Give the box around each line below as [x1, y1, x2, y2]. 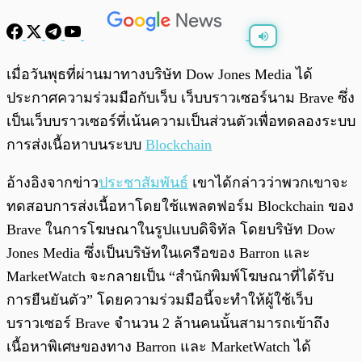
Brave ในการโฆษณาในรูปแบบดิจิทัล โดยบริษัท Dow [6, 221, 335, 238]
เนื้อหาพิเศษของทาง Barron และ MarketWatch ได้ [6, 339, 311, 356]
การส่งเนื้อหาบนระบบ [6, 137, 145, 154]
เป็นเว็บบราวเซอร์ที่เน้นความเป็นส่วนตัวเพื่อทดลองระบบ [6, 113, 356, 130]
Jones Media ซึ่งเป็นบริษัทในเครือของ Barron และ [6, 245, 310, 262]
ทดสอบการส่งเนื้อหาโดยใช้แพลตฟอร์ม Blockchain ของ [6, 198, 354, 215]
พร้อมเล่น [47, 61, 84, 72]
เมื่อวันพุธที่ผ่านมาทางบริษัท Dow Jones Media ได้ [6, 66, 313, 83]
